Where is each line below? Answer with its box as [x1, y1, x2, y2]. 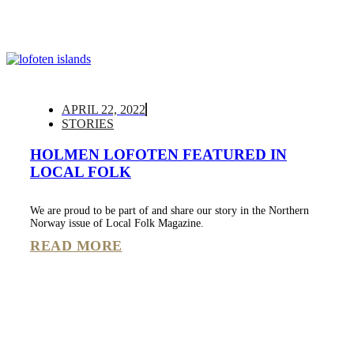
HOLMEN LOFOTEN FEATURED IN [30, 146, 287, 164]
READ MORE [30, 238, 122, 254]
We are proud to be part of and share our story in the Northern [30, 205, 309, 217]
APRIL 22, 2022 [62, 103, 145, 117]
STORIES [62, 117, 114, 131]
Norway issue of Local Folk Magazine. [30, 217, 204, 230]
